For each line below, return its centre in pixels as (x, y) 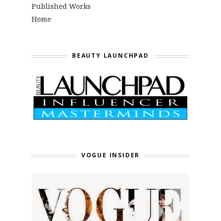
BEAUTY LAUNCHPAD (110, 55)
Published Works (61, 6)
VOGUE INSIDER (110, 155)
